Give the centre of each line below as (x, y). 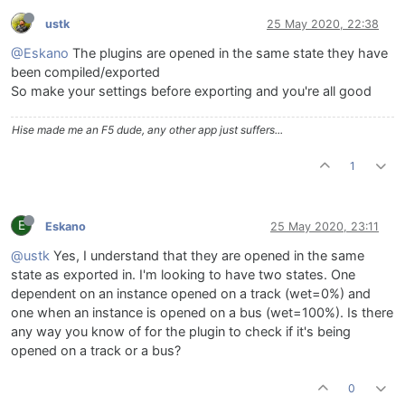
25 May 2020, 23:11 (325, 226)
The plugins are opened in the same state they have (228, 54)
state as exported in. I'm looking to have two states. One (183, 275)
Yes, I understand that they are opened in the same (207, 256)
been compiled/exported (85, 73)
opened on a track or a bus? (96, 351)
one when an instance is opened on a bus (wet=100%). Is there (202, 313)
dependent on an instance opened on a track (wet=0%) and (191, 294)
